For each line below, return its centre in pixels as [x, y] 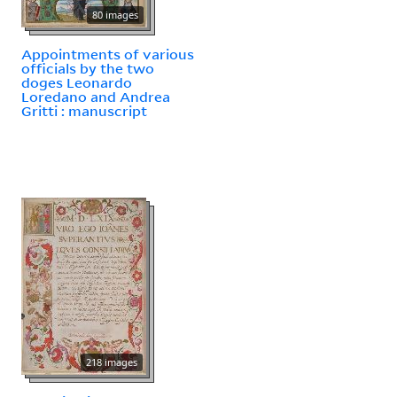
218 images [112, 362]
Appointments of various [108, 54]
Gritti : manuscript [84, 110]
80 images [115, 14]
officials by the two [88, 68]
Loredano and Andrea [96, 96]
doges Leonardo [77, 82]
